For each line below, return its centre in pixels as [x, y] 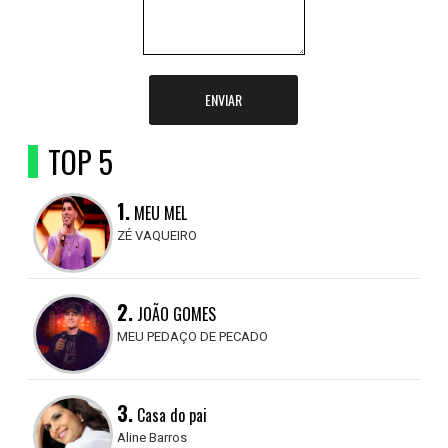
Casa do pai [170, 415]
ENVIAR [224, 99]
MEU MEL [159, 213]
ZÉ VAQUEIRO [157, 235]
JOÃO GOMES [175, 314]
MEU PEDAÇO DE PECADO [193, 336]
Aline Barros [152, 437]
